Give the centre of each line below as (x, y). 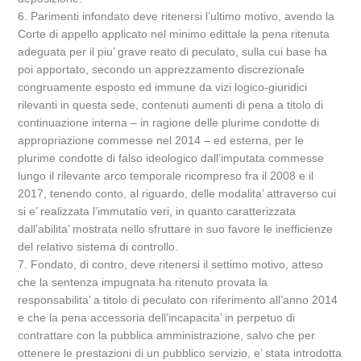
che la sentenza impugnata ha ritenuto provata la (143, 282)
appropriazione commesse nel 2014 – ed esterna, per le (161, 140)
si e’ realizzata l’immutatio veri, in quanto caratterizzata (157, 211)
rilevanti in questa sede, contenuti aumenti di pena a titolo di (171, 105)
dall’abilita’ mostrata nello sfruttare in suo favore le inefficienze (176, 229)
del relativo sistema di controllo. (98, 247)
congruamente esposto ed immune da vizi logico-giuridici (163, 87)
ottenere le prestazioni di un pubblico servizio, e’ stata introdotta (180, 353)
